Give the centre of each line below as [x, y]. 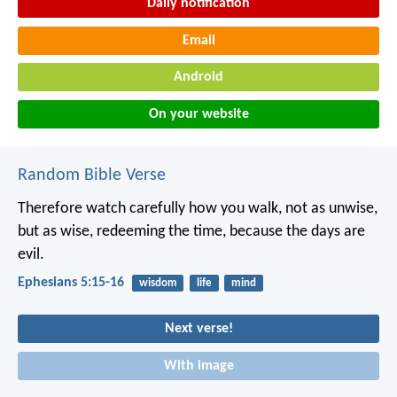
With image [198, 366]
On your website [198, 115]
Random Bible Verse [92, 176]
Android [198, 78]
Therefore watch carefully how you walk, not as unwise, [198, 209]
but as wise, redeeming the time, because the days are [191, 232]
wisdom [158, 284]
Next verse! [198, 329]
